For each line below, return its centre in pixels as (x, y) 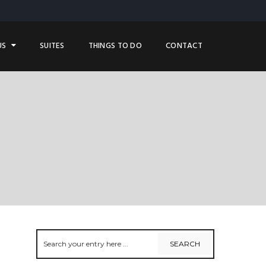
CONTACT (184, 46)
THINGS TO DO (115, 46)
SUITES (52, 46)
